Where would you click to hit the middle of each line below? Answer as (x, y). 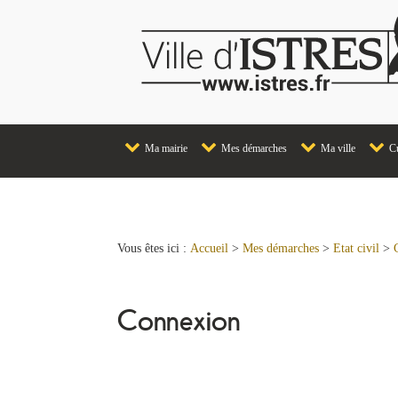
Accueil (209, 248)
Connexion (179, 318)
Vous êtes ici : (154, 248)
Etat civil (356, 248)
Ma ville (336, 148)
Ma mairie (164, 148)
